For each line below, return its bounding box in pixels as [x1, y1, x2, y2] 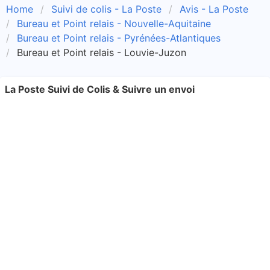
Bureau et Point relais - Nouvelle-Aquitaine [17, 17, 211, 30]
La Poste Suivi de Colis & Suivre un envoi [5, 83, 195, 95]
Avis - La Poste [180, 3, 248, 15]
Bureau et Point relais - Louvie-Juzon [17, 46, 186, 58]
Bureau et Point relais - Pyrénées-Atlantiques [17, 32, 221, 44]
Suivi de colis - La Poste [51, 3, 162, 15]
